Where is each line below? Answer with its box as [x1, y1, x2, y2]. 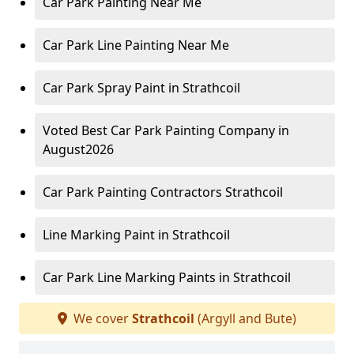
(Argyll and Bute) [194, 310, 296, 328]
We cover [70, 310, 132, 328]
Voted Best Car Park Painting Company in [43, 122, 289, 140]
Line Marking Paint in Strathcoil [43, 226, 230, 244]
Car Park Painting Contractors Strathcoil [43, 183, 283, 201]
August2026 [43, 141, 114, 159]
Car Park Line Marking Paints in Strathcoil [43, 269, 291, 287]
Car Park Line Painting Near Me [43, 36, 229, 55]
